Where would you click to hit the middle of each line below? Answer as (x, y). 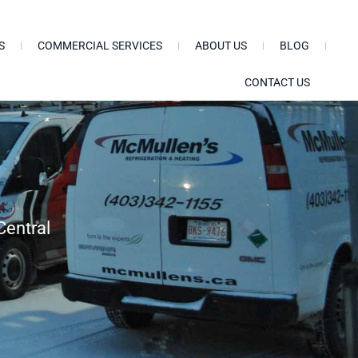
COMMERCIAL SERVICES (99, 46)
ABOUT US (221, 46)
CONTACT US (277, 82)
